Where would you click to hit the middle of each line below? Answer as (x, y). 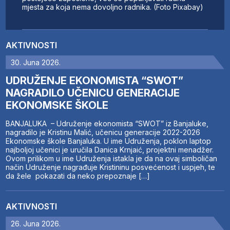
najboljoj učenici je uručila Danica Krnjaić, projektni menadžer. (110, 149)
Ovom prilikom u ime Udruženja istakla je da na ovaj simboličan (112, 158)
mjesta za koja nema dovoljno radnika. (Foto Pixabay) (113, 7)
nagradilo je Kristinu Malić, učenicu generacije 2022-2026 (103, 132)
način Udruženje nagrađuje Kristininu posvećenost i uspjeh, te (111, 167)
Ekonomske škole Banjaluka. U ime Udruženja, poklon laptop (109, 141)
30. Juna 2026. (36, 62)
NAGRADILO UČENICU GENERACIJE (93, 93)
